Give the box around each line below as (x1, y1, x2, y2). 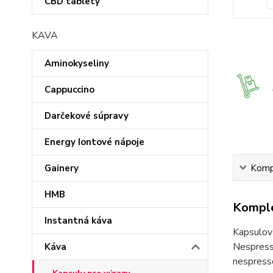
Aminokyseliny (44, 57, 109, 69)
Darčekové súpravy (44, 110, 129, 122)
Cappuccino (44, 83, 94, 96)
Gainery (44, 162, 79, 174)
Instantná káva (44, 214, 112, 227)
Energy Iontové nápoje (44, 136, 144, 148)
